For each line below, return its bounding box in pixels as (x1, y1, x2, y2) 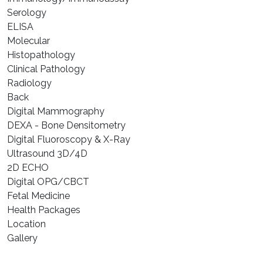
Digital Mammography (7, 105, 104, 117)
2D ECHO (7, 161, 49, 173)
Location (7, 218, 46, 230)
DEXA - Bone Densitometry (7, 119, 126, 131)
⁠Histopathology (7, 49, 75, 60)
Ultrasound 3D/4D (7, 147, 87, 159)
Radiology (7, 77, 52, 89)
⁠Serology (7, 6, 46, 18)
